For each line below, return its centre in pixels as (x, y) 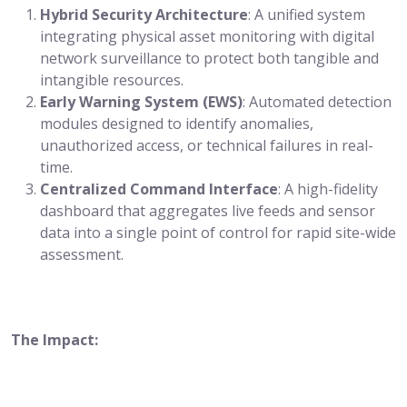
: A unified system (307, 14)
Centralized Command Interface (159, 189)
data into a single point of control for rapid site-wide (218, 232)
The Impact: (56, 339)
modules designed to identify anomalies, (177, 123)
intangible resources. (112, 79)
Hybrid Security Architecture (144, 14)
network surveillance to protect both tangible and (209, 58)
